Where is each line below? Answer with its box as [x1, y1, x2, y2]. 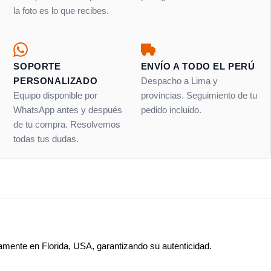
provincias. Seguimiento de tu [140, 90, 257, 100]
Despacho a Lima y [140, 76, 218, 86]
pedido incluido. [140, 105, 201, 115]
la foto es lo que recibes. [13, 5, 109, 16]
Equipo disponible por [13, 90, 98, 100]
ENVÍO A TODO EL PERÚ [140, 61, 255, 71]
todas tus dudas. [13, 134, 79, 144]
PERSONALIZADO [13, 76, 98, 86]
